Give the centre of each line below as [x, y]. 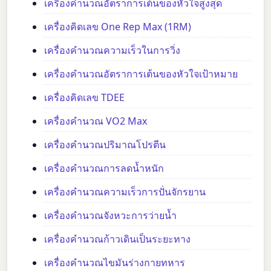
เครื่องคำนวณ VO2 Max [96, 121]
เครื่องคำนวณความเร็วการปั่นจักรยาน [125, 191]
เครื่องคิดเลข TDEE [85, 97]
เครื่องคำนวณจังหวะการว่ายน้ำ [111, 215]
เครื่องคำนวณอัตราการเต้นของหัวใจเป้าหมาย [141, 73]
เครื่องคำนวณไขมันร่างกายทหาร [115, 262]
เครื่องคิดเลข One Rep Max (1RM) [118, 26]
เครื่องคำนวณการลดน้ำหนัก [104, 168]
